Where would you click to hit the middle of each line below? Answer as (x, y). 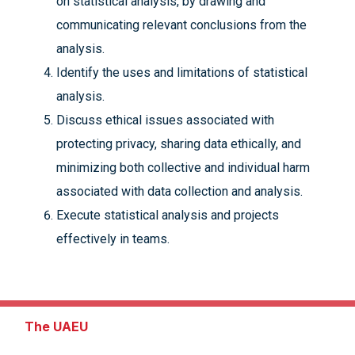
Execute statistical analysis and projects (168, 215)
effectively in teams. (113, 239)
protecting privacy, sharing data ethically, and (179, 144)
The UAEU (56, 326)
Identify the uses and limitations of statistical (182, 73)
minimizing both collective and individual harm (183, 168)
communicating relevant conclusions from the (181, 25)
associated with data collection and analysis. (179, 191)
